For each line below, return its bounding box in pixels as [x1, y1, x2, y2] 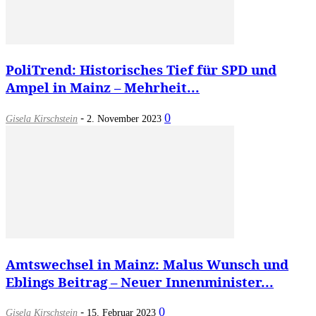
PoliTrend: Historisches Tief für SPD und [6, 61, 276, 79]
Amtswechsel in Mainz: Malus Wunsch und [6, 255, 288, 273]
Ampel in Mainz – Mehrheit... [6, 78, 200, 97]
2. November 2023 [87, 113, 162, 124]
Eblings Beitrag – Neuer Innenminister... [6, 272, 274, 291]
